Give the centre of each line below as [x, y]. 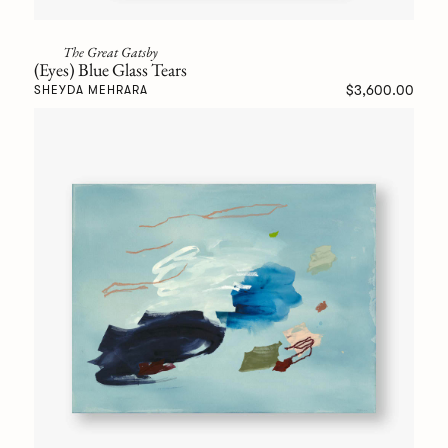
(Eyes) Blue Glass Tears [110, 70]
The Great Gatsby [110, 52]
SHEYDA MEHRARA [90, 90]
